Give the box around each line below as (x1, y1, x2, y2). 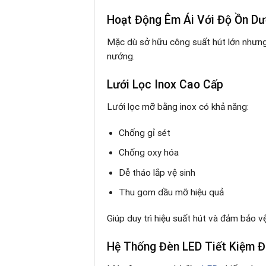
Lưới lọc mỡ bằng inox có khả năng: (107, 101, 249, 112)
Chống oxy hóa (119, 147, 179, 159)
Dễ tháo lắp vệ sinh (119, 167, 196, 178)
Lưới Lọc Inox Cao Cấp (107, 78, 223, 92)
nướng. (107, 51, 135, 62)
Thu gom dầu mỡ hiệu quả (119, 186, 224, 198)
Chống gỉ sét (119, 128, 171, 139)
